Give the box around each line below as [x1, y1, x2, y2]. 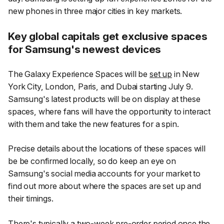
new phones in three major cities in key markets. [8, 6, 182, 16]
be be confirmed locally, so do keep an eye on [8, 156, 176, 166]
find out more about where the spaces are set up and [8, 181, 201, 191]
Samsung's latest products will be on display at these [8, 93, 200, 104]
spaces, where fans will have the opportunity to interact [8, 106, 210, 116]
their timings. [8, 193, 53, 204]
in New [172, 68, 199, 79]
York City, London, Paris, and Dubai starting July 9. [8, 81, 193, 91]
